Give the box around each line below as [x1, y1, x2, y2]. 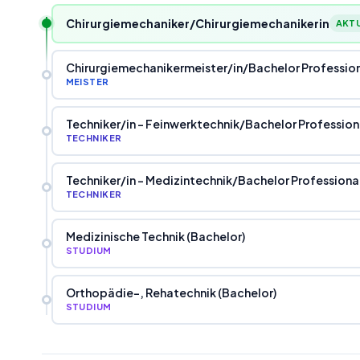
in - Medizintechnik [125, 173, 232, 187]
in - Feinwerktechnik [125, 117, 239, 131]
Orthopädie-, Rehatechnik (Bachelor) [65, 285, 276, 300]
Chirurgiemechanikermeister [65, 60, 227, 75]
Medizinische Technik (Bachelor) [65, 229, 245, 243]
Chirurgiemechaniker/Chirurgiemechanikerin [65, 15, 329, 31]
